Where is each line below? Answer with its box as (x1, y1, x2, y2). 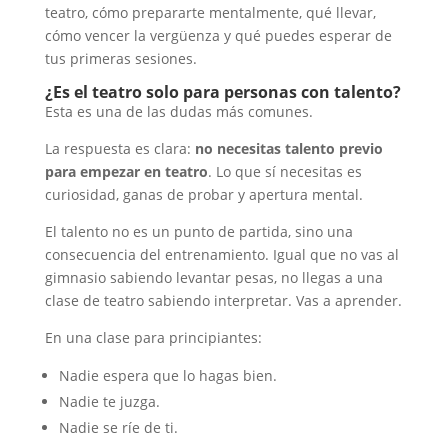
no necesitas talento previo (194, 139, 383, 159)
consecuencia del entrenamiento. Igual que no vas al (44, 245, 399, 265)
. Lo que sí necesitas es (207, 162, 362, 182)
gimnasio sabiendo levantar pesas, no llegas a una (44, 268, 383, 288)
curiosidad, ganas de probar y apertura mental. (44, 185, 363, 205)
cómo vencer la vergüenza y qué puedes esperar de (44, 26, 392, 46)
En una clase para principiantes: (44, 328, 262, 348)
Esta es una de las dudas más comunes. (44, 102, 313, 122)
